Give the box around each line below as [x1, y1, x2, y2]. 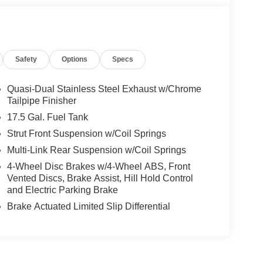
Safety [15, 55, 38, 64]
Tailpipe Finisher [6, 96, 76, 106]
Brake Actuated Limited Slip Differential [6, 201, 170, 212]
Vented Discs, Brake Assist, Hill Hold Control [6, 173, 193, 184]
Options [62, 55, 88, 64]
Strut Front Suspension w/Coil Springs [6, 129, 166, 139]
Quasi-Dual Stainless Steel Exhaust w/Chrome [6, 84, 201, 95]
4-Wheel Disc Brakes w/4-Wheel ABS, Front [6, 161, 190, 172]
